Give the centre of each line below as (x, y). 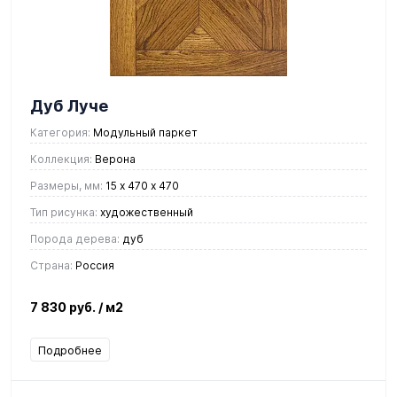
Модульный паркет (144, 132)
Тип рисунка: (64, 212)
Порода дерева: (75, 238)
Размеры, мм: (66, 185)
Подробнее (70, 350)
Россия (93, 265)
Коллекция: (61, 159)
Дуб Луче (69, 105)
